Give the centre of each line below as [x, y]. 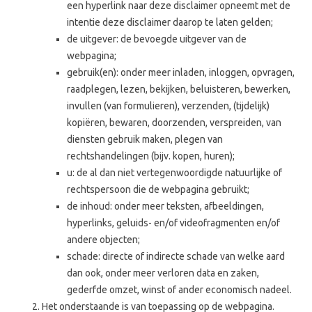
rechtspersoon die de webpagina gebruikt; [158, 189]
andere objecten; [103, 240]
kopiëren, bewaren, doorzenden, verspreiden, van [174, 123]
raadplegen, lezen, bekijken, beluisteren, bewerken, [179, 89]
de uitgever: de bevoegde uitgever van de [157, 39]
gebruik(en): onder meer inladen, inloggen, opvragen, [181, 72]
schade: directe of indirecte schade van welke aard [176, 256]
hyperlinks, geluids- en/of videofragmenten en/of [173, 223]
